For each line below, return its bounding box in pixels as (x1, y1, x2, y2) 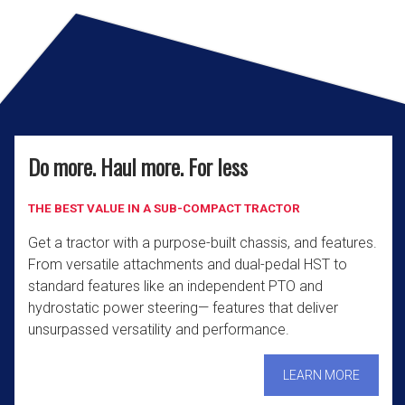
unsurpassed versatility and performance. (27, 321, 289, 339)
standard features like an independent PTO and (27, 278, 323, 296)
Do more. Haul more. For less (27, 150, 248, 184)
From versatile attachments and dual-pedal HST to (27, 256, 347, 274)
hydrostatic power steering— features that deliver (27, 299, 338, 317)
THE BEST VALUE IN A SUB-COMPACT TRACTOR (27, 202, 300, 216)
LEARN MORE (282, 368, 360, 383)
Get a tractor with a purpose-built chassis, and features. (27, 234, 377, 252)
